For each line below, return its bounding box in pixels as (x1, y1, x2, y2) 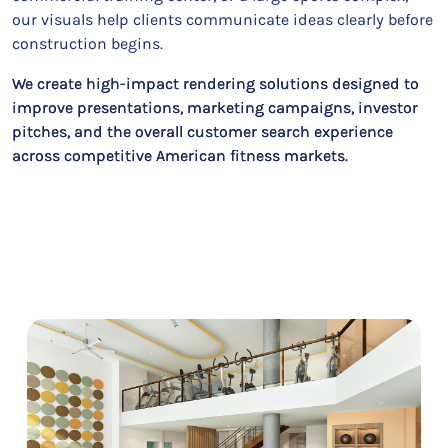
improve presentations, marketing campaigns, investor (12, 98, 418, 117)
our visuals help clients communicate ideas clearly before (12, 10, 433, 29)
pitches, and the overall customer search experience (12, 122, 393, 141)
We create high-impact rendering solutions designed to (12, 74, 419, 93)
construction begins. (12, 34, 163, 53)
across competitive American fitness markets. (12, 146, 348, 165)
